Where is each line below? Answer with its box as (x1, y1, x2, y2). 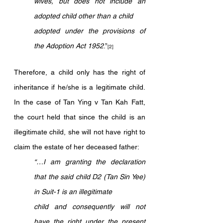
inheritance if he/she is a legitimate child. (14, 83, 145, 91)
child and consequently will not (34, 203, 145, 211)
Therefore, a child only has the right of (14, 68, 145, 76)
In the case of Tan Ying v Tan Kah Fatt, (14, 98, 145, 106)
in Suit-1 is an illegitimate (34, 188, 114, 196)
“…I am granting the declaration (34, 158, 145, 166)
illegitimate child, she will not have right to (14, 128, 145, 136)
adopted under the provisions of (34, 27, 145, 35)
